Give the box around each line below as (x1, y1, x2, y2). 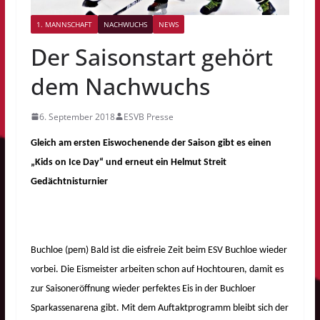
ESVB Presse (123, 110, 174, 123)
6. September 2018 (39, 110, 115, 123)
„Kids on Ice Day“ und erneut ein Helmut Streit (30, 156, 226, 168)
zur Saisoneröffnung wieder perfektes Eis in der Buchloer (30, 283, 256, 294)
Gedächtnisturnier (30, 176, 108, 187)
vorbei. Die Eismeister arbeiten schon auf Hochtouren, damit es (30, 264, 284, 275)
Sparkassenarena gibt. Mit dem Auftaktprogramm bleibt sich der (30, 302, 289, 314)
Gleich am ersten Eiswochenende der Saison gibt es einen (30, 137, 271, 149)
